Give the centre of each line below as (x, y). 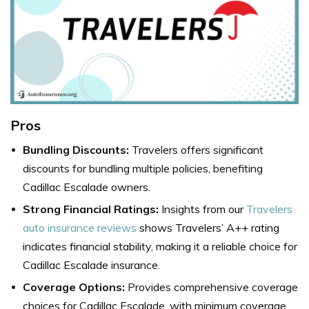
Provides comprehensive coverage (211, 287)
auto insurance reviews (80, 227)
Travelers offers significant (196, 149)
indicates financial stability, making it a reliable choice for (160, 246)
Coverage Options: (74, 287)
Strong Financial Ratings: (91, 209)
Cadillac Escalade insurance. (91, 265)
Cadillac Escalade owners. (87, 187)
